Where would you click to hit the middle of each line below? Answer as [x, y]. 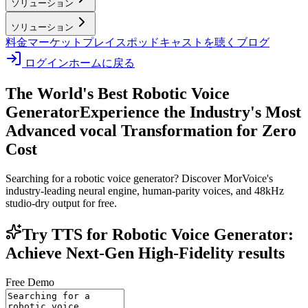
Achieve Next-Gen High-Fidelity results [145, 253]
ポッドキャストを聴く [181, 42]
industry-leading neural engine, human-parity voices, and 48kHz [145, 190]
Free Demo [30, 282]
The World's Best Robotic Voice [118, 93]
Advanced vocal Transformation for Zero [151, 130]
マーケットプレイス [77, 42]
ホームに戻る [102, 63]
